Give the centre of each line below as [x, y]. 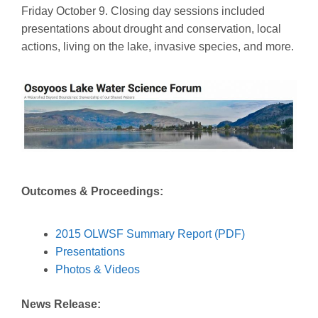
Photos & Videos [98, 269]
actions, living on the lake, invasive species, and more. [158, 47]
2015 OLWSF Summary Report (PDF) [150, 234]
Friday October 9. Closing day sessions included [143, 11]
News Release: [61, 304]
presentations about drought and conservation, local [151, 29]
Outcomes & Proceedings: [92, 191]
